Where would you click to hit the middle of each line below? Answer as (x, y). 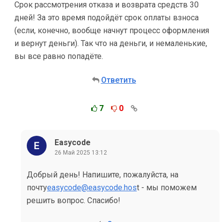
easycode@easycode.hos (92, 188)
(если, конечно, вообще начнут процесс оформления (112, 30)
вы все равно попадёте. (59, 56)
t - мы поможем (167, 188)
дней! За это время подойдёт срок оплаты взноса (107, 18)
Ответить (118, 80)
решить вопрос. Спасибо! (74, 200)
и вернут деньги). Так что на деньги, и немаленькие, (111, 43)
